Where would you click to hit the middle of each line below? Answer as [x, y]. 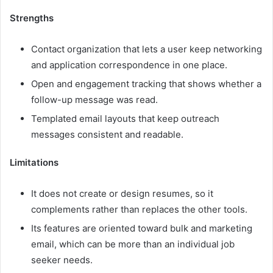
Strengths [32, 18]
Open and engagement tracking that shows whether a [146, 84]
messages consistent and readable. [107, 135]
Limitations [34, 163]
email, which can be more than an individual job [133, 244]
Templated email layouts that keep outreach [125, 119]
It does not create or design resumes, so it [122, 194]
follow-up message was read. [94, 100]
